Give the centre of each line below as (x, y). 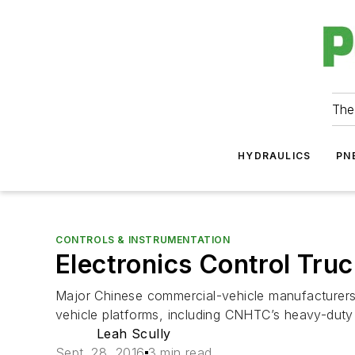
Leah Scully (134, 334)
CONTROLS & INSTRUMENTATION (143, 240)
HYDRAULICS (275, 156)
